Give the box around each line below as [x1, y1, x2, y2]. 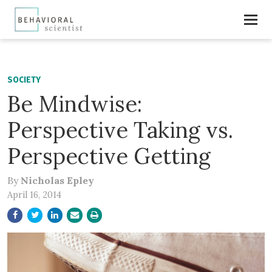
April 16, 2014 [7, 189, 61, 200]
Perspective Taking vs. [7, 116, 233, 144]
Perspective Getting [7, 142, 211, 171]
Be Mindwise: [7, 90, 142, 118]
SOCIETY [7, 75, 41, 85]
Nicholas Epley [21, 174, 94, 186]
